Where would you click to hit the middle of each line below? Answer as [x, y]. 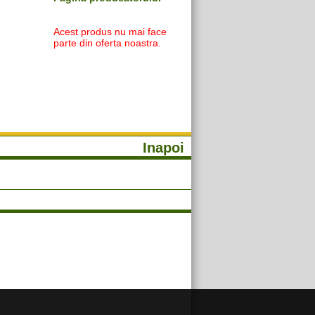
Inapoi [163, 148]
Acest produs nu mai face [110, 32]
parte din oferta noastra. [107, 43]
